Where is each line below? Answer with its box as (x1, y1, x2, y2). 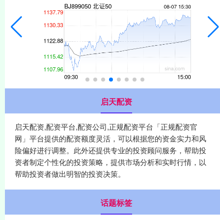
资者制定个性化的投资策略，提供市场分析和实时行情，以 (15, 156, 206, 167)
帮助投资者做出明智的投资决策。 (15, 168, 125, 179)
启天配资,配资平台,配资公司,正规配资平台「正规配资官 (15, 121, 197, 132)
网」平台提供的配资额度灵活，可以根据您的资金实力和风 (15, 133, 206, 143)
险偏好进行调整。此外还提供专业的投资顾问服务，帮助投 (15, 144, 206, 155)
